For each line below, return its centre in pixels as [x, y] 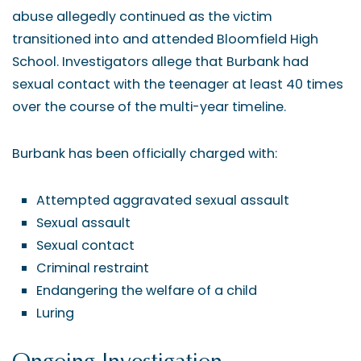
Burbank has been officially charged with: [145, 154]
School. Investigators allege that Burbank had [160, 62]
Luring [55, 313]
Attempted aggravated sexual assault [163, 200]
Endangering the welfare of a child [147, 290]
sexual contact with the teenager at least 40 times [178, 84]
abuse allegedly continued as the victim [142, 17]
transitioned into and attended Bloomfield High [165, 39]
